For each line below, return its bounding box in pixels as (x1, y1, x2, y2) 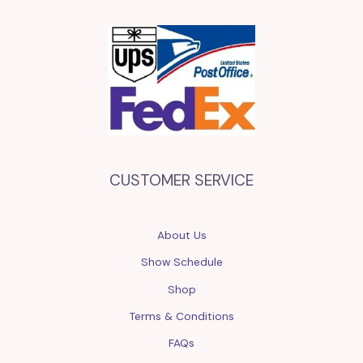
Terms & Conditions (129, 308, 234, 323)
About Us (156, 228, 207, 243)
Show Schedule (140, 254, 223, 270)
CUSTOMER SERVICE (109, 169, 254, 190)
